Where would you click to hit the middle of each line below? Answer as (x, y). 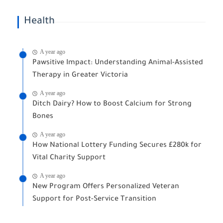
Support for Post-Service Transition (94, 200)
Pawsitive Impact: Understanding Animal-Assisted (118, 63)
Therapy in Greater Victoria (80, 76)
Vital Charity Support (69, 159)
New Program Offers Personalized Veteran (106, 187)
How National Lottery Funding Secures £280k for (117, 146)
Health (39, 22)
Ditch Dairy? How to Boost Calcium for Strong (112, 105)
